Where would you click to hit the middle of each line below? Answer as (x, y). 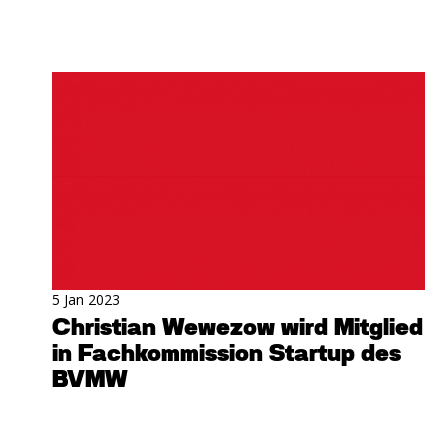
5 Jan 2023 (86, 299)
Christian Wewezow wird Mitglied (237, 327)
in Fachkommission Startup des (226, 353)
